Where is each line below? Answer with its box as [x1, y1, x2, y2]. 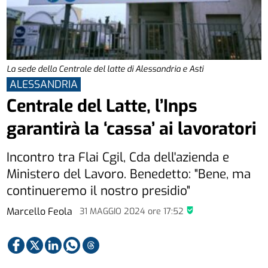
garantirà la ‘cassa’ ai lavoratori [7, 117, 257, 140]
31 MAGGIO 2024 [80, 206, 148, 218]
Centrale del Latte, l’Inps [7, 94, 198, 117]
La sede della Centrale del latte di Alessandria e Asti [7, 63, 204, 75]
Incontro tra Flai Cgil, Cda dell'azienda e [7, 148, 230, 166]
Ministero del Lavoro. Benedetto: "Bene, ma [7, 165, 251, 182]
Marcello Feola [7, 205, 75, 218]
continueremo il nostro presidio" [7, 182, 191, 199]
